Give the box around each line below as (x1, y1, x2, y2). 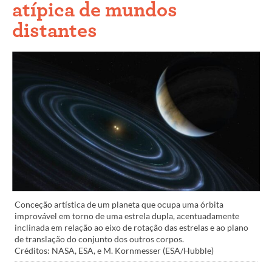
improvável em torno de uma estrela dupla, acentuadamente (15, 211, 240, 222)
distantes (12, 21, 97, 42)
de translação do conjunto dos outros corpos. (15, 234, 185, 245)
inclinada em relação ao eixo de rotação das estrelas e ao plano (15, 223, 249, 233)
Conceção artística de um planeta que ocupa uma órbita (15, 200, 224, 210)
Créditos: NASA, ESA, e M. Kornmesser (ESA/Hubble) (15, 246, 214, 256)
